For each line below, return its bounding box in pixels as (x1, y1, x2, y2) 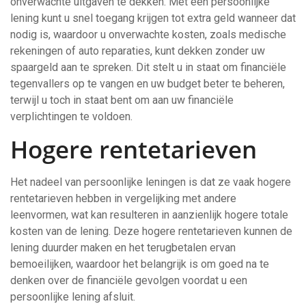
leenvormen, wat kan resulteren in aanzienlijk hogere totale (10, 208, 288, 221)
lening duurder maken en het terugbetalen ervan (10, 241, 236, 254)
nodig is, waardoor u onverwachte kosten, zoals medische (10, 28, 286, 41)
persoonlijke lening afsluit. (10, 290, 135, 303)
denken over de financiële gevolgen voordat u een (10, 274, 247, 287)
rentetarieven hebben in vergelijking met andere (10, 192, 236, 205)
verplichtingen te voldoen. (10, 110, 133, 123)
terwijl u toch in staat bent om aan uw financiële (10, 94, 234, 107)
